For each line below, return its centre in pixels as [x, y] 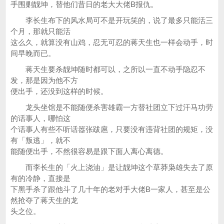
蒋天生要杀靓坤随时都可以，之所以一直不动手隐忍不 [108, 69]
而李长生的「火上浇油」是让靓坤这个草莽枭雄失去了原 [112, 167]
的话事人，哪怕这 [40, 118]
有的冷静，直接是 [40, 178]
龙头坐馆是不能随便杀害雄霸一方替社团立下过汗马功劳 [112, 107]
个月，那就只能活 [40, 31]
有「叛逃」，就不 [40, 140]
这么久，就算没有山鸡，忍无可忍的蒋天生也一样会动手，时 [112, 42]
